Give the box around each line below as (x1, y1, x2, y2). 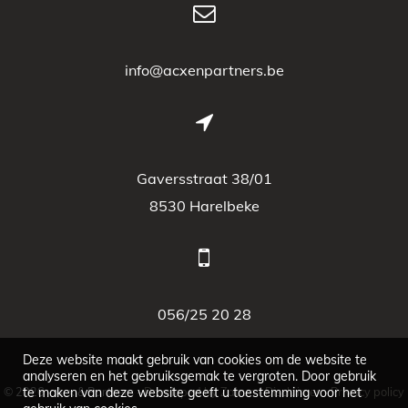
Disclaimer (265, 383, 321, 399)
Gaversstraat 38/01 (136, 168, 272, 188)
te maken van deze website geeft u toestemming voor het (23, 384, 362, 401)
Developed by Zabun (144, 383, 255, 399)
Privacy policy (331, 383, 404, 399)
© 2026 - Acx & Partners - (4, 383, 144, 399)
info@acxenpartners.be (124, 60, 284, 79)
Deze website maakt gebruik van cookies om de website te (23, 352, 367, 368)
